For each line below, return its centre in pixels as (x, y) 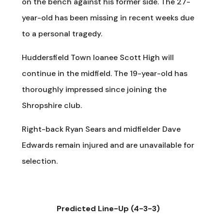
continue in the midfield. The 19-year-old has (104, 73)
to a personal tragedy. (62, 34)
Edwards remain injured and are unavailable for (108, 145)
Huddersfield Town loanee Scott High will (98, 57)
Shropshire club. (52, 105)
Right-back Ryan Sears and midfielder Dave (101, 129)
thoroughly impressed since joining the (94, 89)
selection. (39, 161)
